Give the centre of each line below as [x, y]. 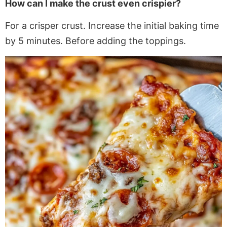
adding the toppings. [140, 41]
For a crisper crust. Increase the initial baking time [112, 26]
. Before [77, 41]
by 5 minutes [33, 41]
